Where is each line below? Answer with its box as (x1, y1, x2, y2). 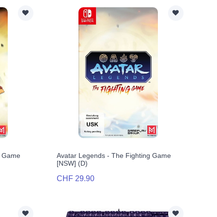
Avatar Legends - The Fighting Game (56, 152, 171, 160)
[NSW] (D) (56, 159, 88, 168)
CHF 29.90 (56, 174, 94, 183)
